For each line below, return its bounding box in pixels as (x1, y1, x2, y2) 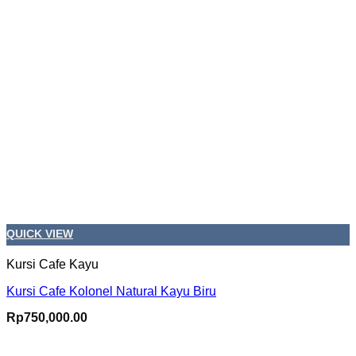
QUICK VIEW (6, 228, 73, 241)
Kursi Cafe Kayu (6, 257, 99, 272)
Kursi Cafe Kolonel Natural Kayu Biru (6, 284, 216, 299)
